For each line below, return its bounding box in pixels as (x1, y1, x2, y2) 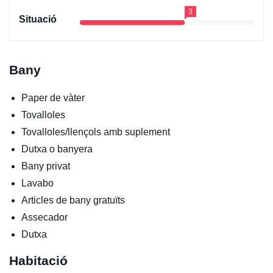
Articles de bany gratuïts (21, 194, 125, 205)
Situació (19, 13, 57, 24)
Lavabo (21, 177, 54, 188)
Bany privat (21, 160, 70, 171)
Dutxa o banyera (21, 143, 93, 154)
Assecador (21, 211, 68, 222)
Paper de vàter (21, 92, 85, 103)
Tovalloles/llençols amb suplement (21, 126, 170, 137)
